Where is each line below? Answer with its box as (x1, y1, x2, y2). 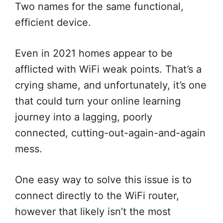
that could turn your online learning (15, 95, 181, 107)
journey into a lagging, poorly (15, 111, 152, 123)
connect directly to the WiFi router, (15, 189, 179, 202)
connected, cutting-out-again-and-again (15, 126, 206, 139)
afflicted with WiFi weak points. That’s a (15, 63, 202, 75)
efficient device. (15, 16, 91, 28)
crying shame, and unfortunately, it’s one (15, 79, 207, 91)
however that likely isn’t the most (15, 205, 171, 218)
